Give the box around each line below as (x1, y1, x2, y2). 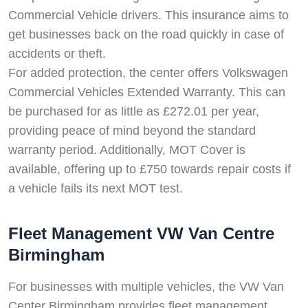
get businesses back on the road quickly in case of (8, 27, 284, 41)
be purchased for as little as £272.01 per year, (8, 104, 259, 118)
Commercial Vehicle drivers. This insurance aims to (8, 8, 289, 22)
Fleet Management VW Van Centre (8, 223, 274, 243)
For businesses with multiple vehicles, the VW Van (8, 279, 284, 294)
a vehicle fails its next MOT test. (8, 181, 183, 195)
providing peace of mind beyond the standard (8, 123, 256, 137)
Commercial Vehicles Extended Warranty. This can (8, 85, 285, 99)
